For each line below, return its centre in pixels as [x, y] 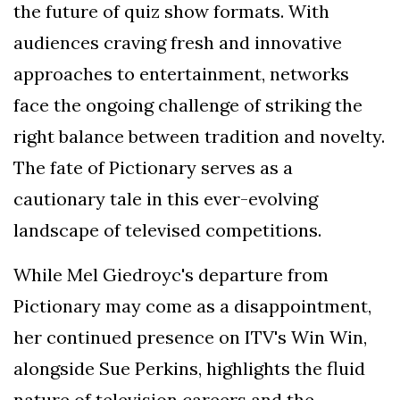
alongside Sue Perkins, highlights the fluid [189, 368]
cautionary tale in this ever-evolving [166, 198]
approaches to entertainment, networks [181, 73]
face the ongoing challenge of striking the [188, 104]
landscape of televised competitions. [167, 229]
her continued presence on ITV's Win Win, [190, 337]
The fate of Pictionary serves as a [153, 167]
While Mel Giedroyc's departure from [171, 274]
